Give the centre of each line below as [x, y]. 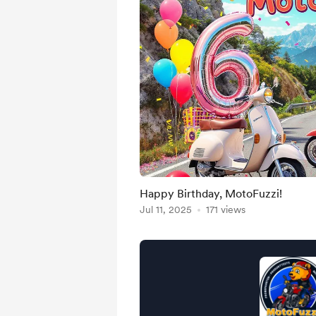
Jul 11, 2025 [166, 209]
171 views [226, 209]
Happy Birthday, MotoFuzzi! [211, 194]
